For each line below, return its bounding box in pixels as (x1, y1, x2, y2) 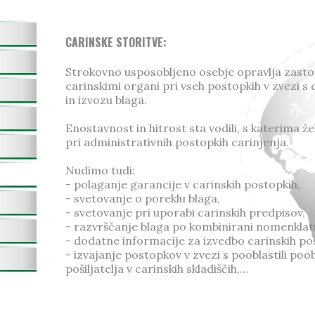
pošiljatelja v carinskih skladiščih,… (65, 262, 248, 276)
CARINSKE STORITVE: (65, 34, 167, 51)
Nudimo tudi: (65, 163, 135, 177)
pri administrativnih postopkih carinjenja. (65, 135, 289, 149)
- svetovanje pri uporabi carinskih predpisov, (65, 205, 305, 219)
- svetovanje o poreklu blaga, (65, 191, 220, 205)
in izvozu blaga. (65, 93, 147, 107)
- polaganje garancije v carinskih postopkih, (65, 177, 300, 191)
